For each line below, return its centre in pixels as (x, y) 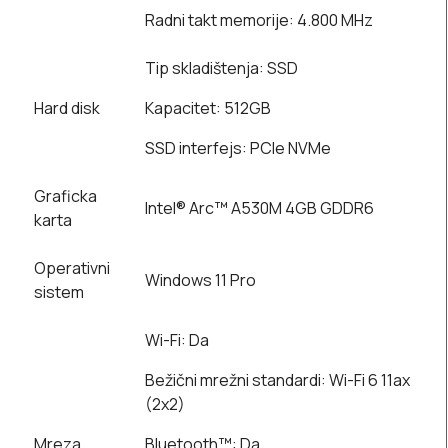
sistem (59, 292)
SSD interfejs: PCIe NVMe (238, 148)
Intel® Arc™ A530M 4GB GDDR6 (259, 208)
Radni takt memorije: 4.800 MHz (259, 20)
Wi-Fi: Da (177, 340)
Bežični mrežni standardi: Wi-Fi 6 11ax (277, 380)
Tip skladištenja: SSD (221, 68)
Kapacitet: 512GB (208, 108)
